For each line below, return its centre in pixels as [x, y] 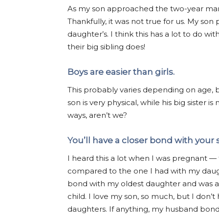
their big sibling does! [107, 47]
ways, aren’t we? [97, 115]
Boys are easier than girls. [122, 72]
